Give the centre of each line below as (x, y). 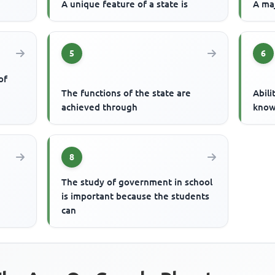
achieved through (100, 107)
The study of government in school (137, 182)
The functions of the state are (126, 93)
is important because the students (136, 196)
